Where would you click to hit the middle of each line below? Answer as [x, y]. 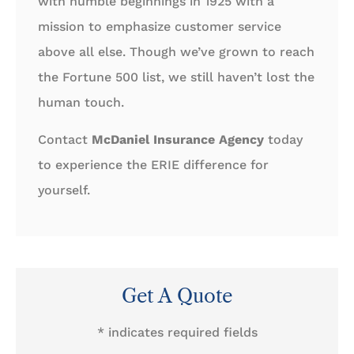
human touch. [81, 103]
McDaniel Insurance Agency [178, 139]
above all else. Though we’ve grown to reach [176, 52]
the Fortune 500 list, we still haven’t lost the [176, 77]
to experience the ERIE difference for [153, 164]
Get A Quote [177, 296]
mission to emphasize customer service [160, 27]
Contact [65, 139]
